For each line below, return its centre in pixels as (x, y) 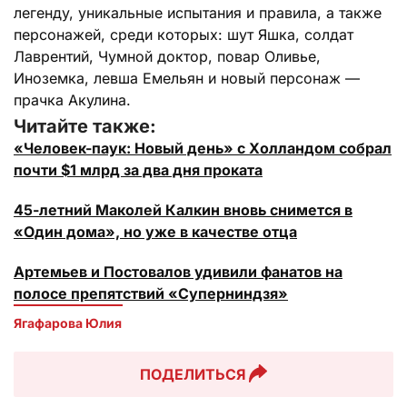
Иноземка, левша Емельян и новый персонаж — (187, 79)
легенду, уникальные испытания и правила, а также (198, 13)
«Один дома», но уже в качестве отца (155, 232)
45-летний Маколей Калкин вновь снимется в (183, 210)
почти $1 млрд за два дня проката (138, 170)
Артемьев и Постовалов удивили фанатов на (178, 272)
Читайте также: (85, 127)
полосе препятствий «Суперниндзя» (151, 294)
